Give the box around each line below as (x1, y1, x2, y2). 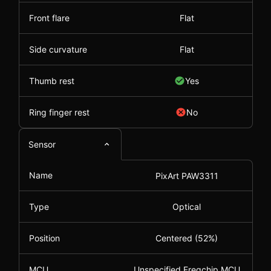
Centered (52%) (155, 233, 218, 243)
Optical (172, 201, 201, 212)
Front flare (28, 13, 70, 23)
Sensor (28, 139, 56, 149)
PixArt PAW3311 (155, 170, 218, 181)
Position (28, 233, 60, 243)
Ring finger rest (28, 107, 90, 117)
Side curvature (28, 44, 87, 54)
